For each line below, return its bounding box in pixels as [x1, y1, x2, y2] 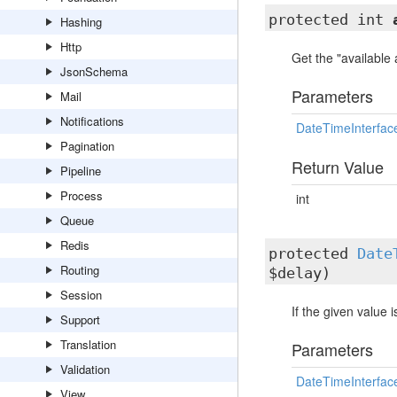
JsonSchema [60, 63, 128, 80]
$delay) [268, 264, 331, 282]
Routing [60, 261, 99, 278]
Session [60, 286, 102, 303]
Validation [60, 361, 110, 378]
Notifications [60, 113, 124, 129]
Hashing [60, 13, 102, 30]
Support [60, 311, 100, 328]
